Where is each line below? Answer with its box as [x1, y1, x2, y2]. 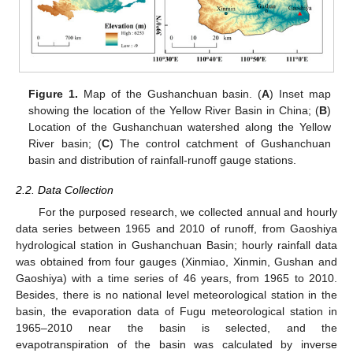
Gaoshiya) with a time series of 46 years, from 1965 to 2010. [16, 272, 337, 285]
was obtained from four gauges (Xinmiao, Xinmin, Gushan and [16, 255, 337, 269]
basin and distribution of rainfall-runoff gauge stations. [28, 154, 297, 167]
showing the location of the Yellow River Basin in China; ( [28, 104, 319, 117]
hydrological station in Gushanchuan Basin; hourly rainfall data [16, 239, 337, 252]
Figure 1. [28, 87, 79, 101]
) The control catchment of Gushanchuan [109, 137, 331, 150]
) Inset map [269, 87, 331, 101]
